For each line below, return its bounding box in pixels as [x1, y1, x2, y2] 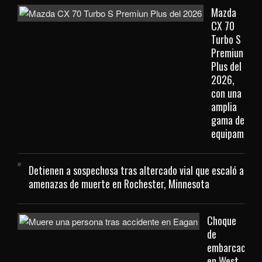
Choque [207, 213, 236, 229]
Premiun [211, 45, 243, 61]
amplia [211, 99, 237, 115]
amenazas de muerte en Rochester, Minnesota [29, 176, 209, 192]
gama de [211, 112, 244, 128]
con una [211, 85, 242, 101]
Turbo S [211, 32, 241, 47]
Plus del [211, 58, 242, 74]
